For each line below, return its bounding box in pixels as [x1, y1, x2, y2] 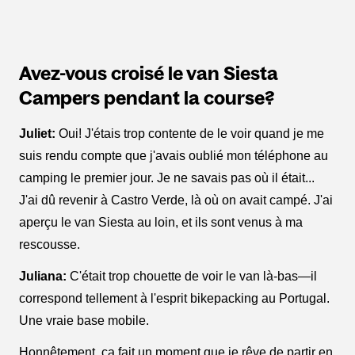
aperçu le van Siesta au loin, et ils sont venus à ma [19, 215, 303, 229]
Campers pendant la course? [19, 86, 274, 109]
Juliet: [19, 126, 55, 140]
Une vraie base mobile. [19, 313, 149, 327]
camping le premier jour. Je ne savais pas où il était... [19, 170, 315, 185]
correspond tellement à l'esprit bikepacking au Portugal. [19, 291, 330, 305]
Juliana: [19, 269, 67, 283]
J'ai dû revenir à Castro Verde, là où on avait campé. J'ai [19, 193, 333, 207]
